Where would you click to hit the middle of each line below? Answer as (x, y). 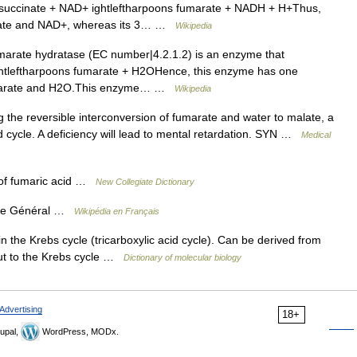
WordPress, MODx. (79, 331)
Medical (316, 134)
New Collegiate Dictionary (145, 181)
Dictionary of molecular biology (182, 257)
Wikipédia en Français (117, 211)
